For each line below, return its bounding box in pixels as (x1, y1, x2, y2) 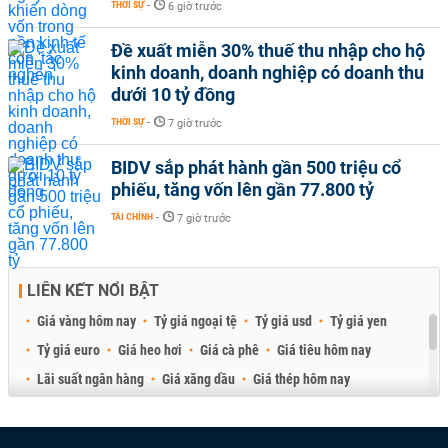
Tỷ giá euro (37, 341, 100, 358)
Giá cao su (274, 399, 332, 416)
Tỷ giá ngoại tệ (154, 312, 237, 329)
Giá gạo (213, 399, 256, 416)
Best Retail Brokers (37, 428, 147, 445)
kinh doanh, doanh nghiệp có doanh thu (111, 61, 424, 83)
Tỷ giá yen (330, 312, 387, 329)
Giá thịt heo (130, 399, 195, 416)
